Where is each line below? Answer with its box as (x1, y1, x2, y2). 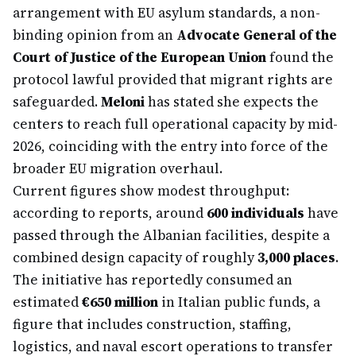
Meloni (101, 92, 145, 111)
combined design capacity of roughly (13, 248, 257, 267)
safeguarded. (13, 92, 101, 111)
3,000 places (257, 248, 335, 267)
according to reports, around (13, 203, 207, 222)
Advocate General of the (176, 25, 337, 44)
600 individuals (207, 203, 304, 222)
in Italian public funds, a (158, 292, 320, 311)
